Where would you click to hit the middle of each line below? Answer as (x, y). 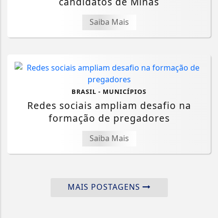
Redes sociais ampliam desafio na (109, 106)
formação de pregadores (109, 118)
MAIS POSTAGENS (105, 187)
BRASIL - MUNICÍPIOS (109, 92)
